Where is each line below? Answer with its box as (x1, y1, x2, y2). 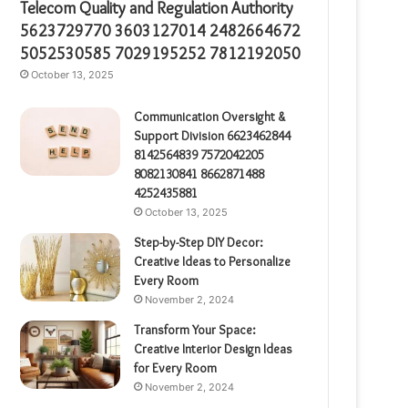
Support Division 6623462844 (134, 127, 291, 144)
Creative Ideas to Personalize (134, 252, 291, 270)
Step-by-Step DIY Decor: (134, 233, 264, 250)
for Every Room (134, 359, 218, 376)
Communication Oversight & (134, 107, 286, 125)
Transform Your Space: (134, 321, 257, 338)
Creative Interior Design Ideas (134, 340, 293, 357)
